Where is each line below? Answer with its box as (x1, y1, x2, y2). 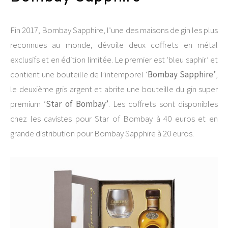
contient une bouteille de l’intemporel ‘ (10, 69, 148, 80)
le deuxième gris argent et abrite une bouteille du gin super (10, 83, 218, 95)
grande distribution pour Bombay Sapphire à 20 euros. (10, 128, 194, 139)
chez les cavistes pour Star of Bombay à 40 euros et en (10, 113, 218, 124)
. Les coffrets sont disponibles (108, 98, 218, 109)
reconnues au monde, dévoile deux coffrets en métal (10, 39, 218, 50)
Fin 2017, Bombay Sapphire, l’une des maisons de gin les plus (10, 24, 218, 36)
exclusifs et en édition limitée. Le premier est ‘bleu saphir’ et (10, 54, 218, 65)
